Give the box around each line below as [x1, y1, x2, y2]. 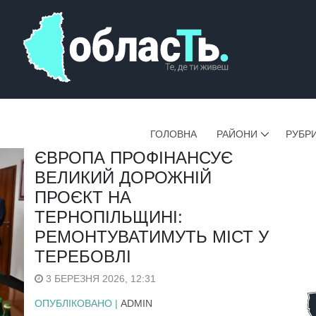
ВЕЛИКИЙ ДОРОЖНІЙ [35, 168, 212, 188]
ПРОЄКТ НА [35, 188, 131, 207]
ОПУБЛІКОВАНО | [35, 298, 121, 310]
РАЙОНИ [217, 128, 257, 140]
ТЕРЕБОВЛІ [35, 247, 131, 267]
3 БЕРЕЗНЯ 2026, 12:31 [43, 273, 156, 285]
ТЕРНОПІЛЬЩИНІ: [35, 207, 183, 227]
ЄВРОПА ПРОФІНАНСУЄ [35, 148, 233, 168]
